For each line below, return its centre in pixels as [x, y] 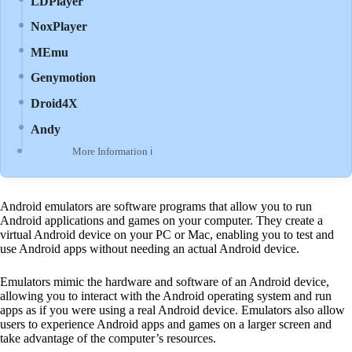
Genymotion [64, 78]
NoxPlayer [59, 27]
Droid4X [55, 104]
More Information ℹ [112, 152]
